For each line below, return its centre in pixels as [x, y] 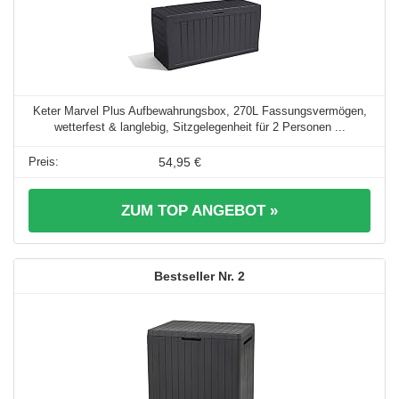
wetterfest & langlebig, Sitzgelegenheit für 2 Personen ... [199, 127]
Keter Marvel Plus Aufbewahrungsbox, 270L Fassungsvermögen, [199, 111]
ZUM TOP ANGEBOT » [199, 211]
